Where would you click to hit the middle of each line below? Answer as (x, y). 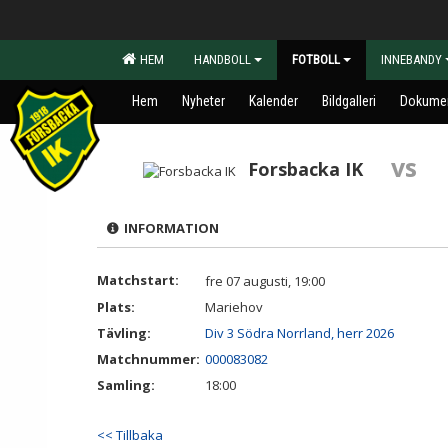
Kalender (273, 101)
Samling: (126, 385)
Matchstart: (138, 280)
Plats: (116, 307)
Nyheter (203, 101)
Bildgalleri (349, 101)
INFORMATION (168, 228)
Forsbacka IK (305, 169)
